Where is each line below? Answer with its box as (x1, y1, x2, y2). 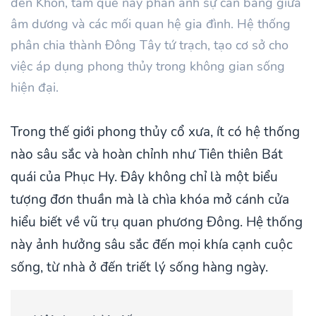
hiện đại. (11, 78, 59, 96)
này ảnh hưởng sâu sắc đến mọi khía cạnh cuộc (11, 235, 293, 254)
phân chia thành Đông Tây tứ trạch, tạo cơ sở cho (11, 36, 288, 54)
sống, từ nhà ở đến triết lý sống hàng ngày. (11, 257, 268, 276)
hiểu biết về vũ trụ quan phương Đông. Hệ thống (11, 212, 303, 231)
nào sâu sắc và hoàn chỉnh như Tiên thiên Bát (11, 145, 283, 164)
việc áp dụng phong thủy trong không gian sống (11, 57, 285, 75)
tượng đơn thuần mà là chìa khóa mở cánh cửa (11, 190, 289, 209)
